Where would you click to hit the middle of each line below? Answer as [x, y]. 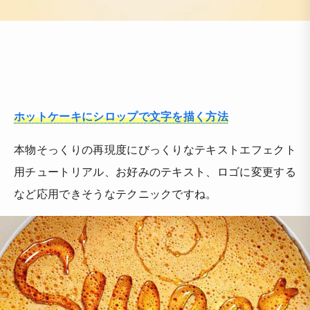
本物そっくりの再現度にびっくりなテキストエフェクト [155, 149]
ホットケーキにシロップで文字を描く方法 [121, 116]
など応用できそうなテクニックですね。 [116, 193]
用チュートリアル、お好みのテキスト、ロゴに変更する [155, 171]
